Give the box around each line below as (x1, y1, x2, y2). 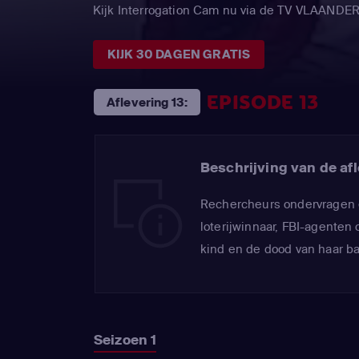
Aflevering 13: (107, 95, 188, 111)
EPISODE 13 (207, 89, 318, 115)
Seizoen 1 (94, 331, 157, 349)
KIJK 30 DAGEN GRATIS (107, 46, 251, 63)
